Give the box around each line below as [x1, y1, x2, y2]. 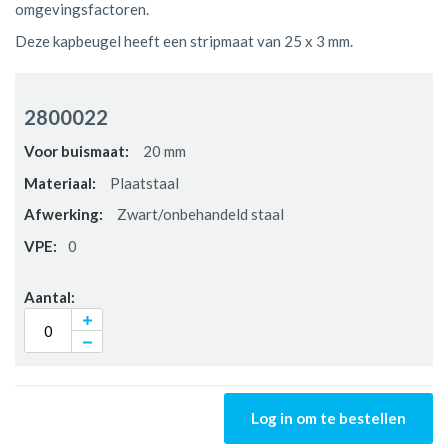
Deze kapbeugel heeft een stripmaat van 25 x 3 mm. [15, 31, 353, 50]
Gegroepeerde [14, 72, 111, 91]
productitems [14, 93, 102, 112]
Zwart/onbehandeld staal [113, 205, 284, 223]
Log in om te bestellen [251, 408, 406, 427]
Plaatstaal [106, 173, 179, 192]
